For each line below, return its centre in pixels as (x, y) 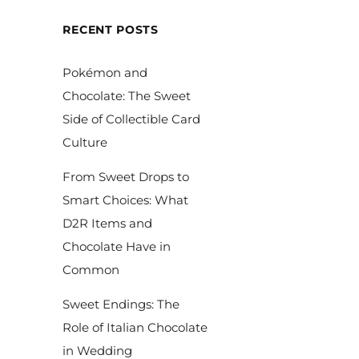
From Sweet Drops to (126, 177)
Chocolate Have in (117, 247)
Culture (85, 143)
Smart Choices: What (126, 200)
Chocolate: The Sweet (127, 96)
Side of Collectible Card (132, 119)
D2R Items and (108, 224)
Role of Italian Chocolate (135, 328)
